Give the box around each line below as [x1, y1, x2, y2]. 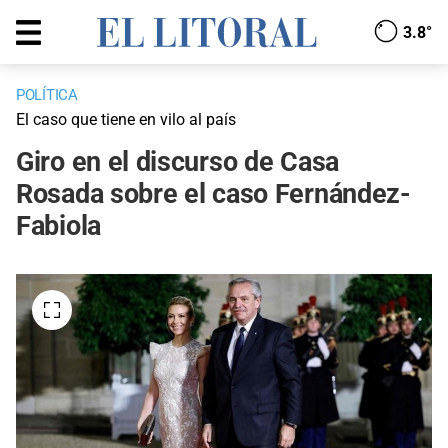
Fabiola [16, 210, 101, 243]
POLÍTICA [16, 86, 78, 105]
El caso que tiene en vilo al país [16, 110, 236, 130]
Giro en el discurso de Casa [16, 146, 339, 179]
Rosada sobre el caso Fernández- [16, 178, 411, 211]
